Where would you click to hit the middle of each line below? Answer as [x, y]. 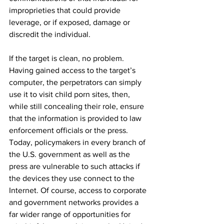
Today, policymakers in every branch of [78, 142]
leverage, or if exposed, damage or [70, 22]
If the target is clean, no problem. [67, 58]
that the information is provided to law [76, 118]
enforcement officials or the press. [69, 130]
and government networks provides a [75, 202]
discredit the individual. [50, 34]
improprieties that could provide [66, 10]
